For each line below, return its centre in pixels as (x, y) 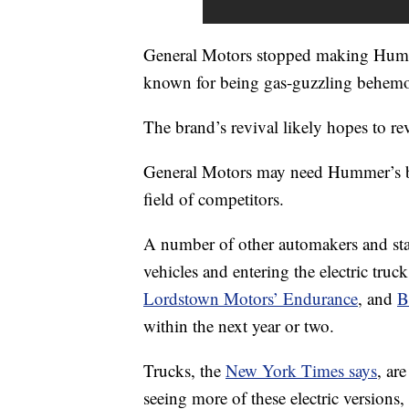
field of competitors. (214, 199)
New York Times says (301, 371)
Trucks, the (184, 371)
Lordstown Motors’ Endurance (251, 299)
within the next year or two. (239, 326)
